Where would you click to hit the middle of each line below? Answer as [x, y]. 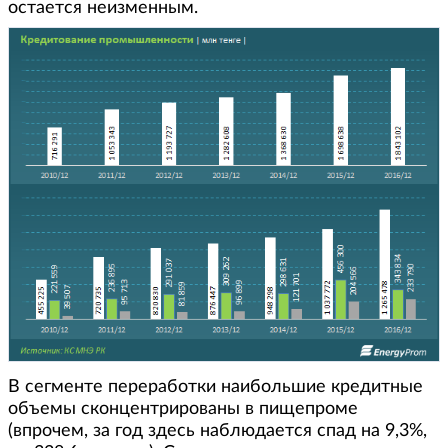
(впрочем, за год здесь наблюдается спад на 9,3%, [217, 430]
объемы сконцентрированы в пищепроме [183, 408]
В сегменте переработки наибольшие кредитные [215, 386]
